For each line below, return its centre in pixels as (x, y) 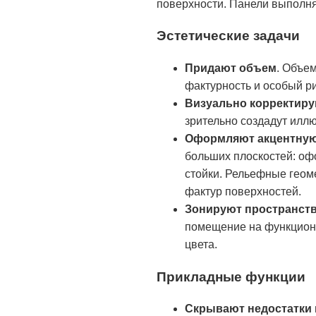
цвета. (201, 245)
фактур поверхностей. (243, 192)
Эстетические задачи (228, 36)
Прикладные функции (231, 276)
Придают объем (231, 68)
